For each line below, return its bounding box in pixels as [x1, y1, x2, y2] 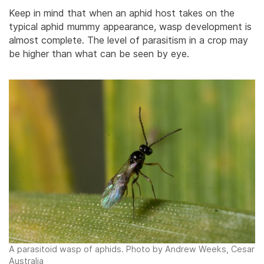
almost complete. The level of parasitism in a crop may [9, 34, 248, 46]
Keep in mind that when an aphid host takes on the [9, 6, 235, 19]
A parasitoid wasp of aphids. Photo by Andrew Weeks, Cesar [9, 244, 255, 255]
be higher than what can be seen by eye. [9, 47, 189, 60]
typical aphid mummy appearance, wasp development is [9, 20, 252, 32]
